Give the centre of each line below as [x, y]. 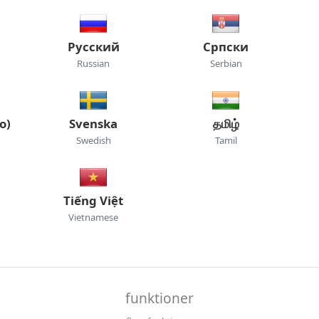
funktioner [159, 298]
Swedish [93, 140]
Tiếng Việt [93, 200]
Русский [93, 47]
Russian [93, 63]
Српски [226, 47]
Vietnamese [93, 217]
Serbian [226, 63]
